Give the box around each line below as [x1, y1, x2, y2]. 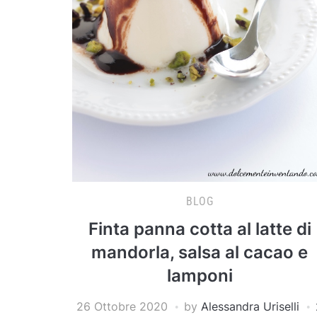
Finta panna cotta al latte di [88, 218, 311, 239]
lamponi [166, 265, 233, 286]
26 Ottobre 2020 [76, 299, 168, 313]
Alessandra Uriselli [201, 299, 299, 313]
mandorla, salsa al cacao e [91, 241, 308, 263]
